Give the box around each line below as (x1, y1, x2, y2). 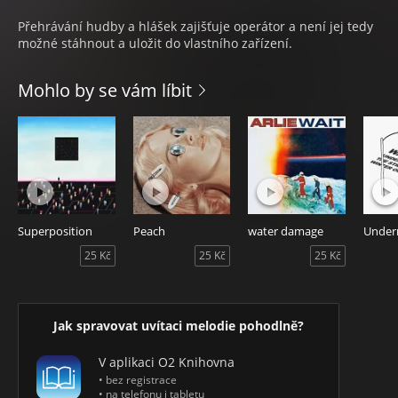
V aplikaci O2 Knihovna (99, 353, 235, 370)
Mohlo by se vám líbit (18, 78, 192, 102)
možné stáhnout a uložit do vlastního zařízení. (18, 35, 292, 52)
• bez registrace (99, 371, 177, 387)
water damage (248, 222, 324, 239)
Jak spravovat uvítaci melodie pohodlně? (53, 316, 304, 334)
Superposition (18, 222, 92, 239)
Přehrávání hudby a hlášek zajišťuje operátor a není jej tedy (18, 18, 373, 35)
